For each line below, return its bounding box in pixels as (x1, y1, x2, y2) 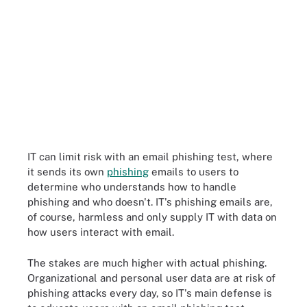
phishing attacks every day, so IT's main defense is (27, 286, 272, 299)
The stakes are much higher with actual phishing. (27, 256, 267, 269)
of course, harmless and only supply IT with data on (27, 211, 277, 223)
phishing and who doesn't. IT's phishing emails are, (27, 196, 273, 208)
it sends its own (27, 166, 107, 177)
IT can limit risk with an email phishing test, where (27, 151, 273, 162)
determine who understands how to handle (27, 181, 236, 193)
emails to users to (149, 166, 238, 177)
